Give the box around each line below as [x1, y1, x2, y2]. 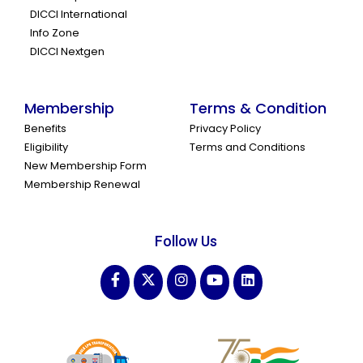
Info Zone [30, 24, 79, 41]
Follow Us [154, 232, 217, 250]
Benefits [24, 120, 66, 136]
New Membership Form [24, 157, 147, 173]
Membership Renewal [24, 176, 140, 192]
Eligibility [24, 139, 68, 155]
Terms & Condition [190, 97, 327, 118]
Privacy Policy [190, 120, 261, 136]
